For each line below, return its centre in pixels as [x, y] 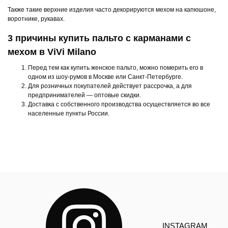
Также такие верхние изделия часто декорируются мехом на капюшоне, [112, 9]
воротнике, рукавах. [36, 19]
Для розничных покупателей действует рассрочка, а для [110, 86]
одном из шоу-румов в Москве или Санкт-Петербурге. [105, 77]
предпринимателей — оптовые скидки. [84, 95]
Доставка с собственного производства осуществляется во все [119, 104]
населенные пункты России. [69, 113]
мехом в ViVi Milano [52, 52]
